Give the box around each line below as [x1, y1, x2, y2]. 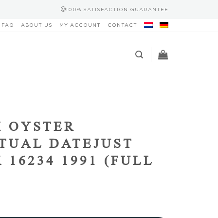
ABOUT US [21, 22, 53, 28]
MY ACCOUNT [59, 22, 101, 28]
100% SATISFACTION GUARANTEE [66, 6, 168, 12]
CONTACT [108, 22, 137, 28]
